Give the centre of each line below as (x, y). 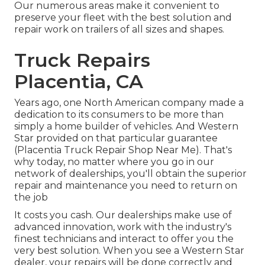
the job (31, 197)
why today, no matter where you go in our (114, 161)
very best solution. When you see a (98, 250)
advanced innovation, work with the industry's (123, 227)
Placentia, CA (79, 81)
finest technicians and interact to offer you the (124, 238)
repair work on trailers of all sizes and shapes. (119, 29)
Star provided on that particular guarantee (116, 138)
